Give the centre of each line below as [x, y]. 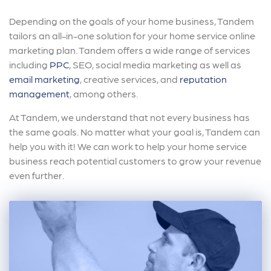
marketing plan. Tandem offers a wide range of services [130, 50]
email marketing [44, 79]
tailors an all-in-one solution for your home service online [132, 36]
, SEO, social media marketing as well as [155, 65]
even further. [38, 175]
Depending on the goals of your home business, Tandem [132, 21]
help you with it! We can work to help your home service [128, 146]
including [29, 65]
